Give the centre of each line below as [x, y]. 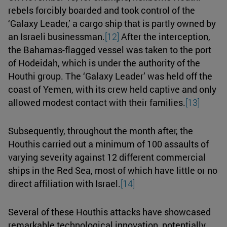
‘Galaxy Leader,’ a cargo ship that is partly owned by [112, 23]
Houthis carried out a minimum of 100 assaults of [108, 144]
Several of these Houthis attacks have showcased [109, 212]
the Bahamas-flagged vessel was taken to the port [110, 49]
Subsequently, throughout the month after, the [101, 130]
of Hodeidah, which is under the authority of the [104, 63]
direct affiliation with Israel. [64, 183]
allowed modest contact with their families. [97, 102]
